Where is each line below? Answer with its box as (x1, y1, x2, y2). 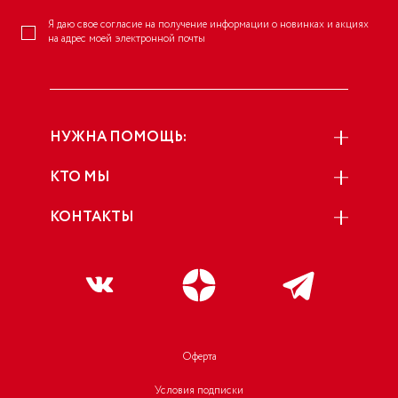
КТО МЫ (50, 167, 110, 188)
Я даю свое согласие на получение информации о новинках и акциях (48, 17, 369, 33)
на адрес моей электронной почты (48, 31, 205, 47)
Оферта (181, 349, 217, 365)
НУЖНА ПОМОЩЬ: (50, 127, 187, 148)
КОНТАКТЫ (50, 207, 134, 228)
